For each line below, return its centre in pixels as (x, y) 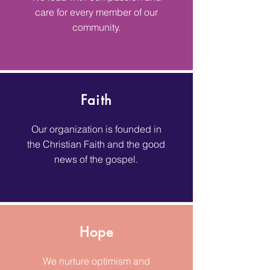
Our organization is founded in (96, 129)
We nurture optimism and (96, 261)
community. (96, 27)
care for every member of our (96, 12)
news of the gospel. (96, 159)
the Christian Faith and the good (96, 144)
